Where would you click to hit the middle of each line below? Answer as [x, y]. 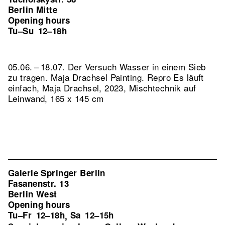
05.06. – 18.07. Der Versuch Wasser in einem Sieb [107, 67]
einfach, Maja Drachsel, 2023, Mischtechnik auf [102, 88]
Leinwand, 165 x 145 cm [56, 98]
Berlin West [33, 194]
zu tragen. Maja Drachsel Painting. [78, 77]
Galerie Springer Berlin [57, 173]
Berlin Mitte [33, 10]
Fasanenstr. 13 [38, 183]
